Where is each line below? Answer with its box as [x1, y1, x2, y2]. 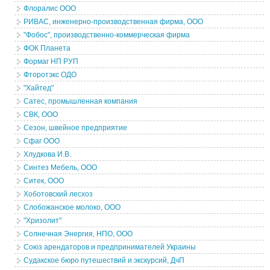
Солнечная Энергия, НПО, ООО [24, 230, 133, 238]
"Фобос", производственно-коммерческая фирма [24, 31, 190, 39]
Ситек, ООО [24, 177, 64, 185]
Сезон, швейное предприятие [24, 124, 128, 132]
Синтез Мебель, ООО [24, 163, 98, 172]
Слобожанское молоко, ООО [24, 203, 121, 212]
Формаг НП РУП [24, 57, 79, 66]
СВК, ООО [24, 110, 58, 119]
